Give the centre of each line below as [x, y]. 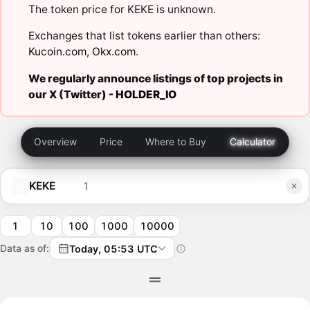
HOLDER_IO [146, 94]
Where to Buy [175, 142]
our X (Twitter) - [72, 94]
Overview [56, 142]
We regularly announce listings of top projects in [155, 78]
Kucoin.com [57, 52]
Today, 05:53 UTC [113, 248]
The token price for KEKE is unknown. [122, 9]
